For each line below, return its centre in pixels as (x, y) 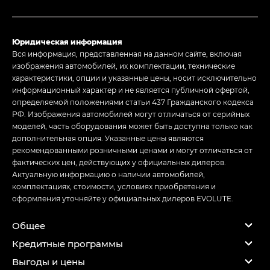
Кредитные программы (67, 243)
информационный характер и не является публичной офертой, (131, 90)
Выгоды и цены (49, 261)
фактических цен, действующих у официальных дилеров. (119, 162)
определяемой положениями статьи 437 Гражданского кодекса (133, 102)
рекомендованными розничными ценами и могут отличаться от (132, 150)
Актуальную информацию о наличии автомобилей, (108, 174)
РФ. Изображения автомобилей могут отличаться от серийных (131, 114)
